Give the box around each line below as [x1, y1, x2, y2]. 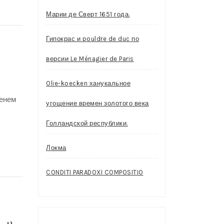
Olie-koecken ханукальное [46, 79, 130, 87]
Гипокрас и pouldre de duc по [46, 35, 139, 42]
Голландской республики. [46, 119, 128, 127]
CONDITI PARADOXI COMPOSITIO [46, 168, 143, 176]
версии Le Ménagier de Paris [46, 55, 134, 62]
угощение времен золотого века [46, 99, 149, 107]
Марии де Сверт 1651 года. [46, 10, 130, 18]
